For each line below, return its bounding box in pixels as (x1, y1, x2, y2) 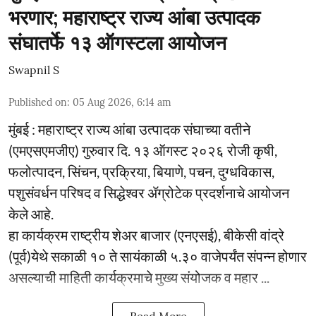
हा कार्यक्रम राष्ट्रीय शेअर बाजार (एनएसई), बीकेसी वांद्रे (8, 226, 284, 243)
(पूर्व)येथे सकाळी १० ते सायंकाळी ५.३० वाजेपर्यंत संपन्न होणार (8, 248, 307, 265)
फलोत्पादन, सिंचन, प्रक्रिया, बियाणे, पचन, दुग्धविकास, (8, 163, 274, 180)
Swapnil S (8, 63, 59, 77)
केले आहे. (8, 205, 54, 222)
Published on (8, 96, 67, 109)
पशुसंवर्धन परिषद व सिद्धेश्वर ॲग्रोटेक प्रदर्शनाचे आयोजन (8, 184, 289, 201)
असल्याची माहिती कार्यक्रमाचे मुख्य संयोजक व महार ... (8, 269, 269, 286)
